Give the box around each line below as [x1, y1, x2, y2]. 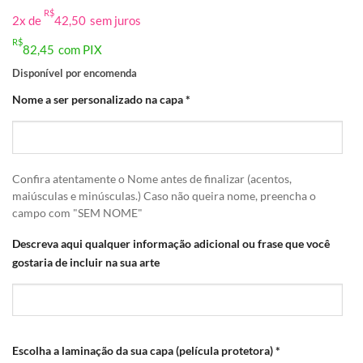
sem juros [90, 12, 141, 28]
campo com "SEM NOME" [12, 206, 143, 220]
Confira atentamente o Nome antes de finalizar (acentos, [12, 172, 292, 186]
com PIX [58, 41, 102, 57]
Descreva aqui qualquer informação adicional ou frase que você [12, 236, 330, 250]
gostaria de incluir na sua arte [12, 254, 160, 269]
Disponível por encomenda [12, 66, 137, 79]
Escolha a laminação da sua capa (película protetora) [12, 344, 273, 358]
